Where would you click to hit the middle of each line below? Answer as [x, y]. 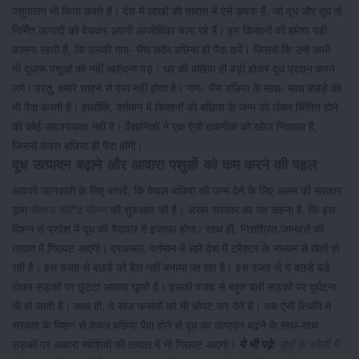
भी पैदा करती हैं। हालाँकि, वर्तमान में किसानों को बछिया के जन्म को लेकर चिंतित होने [175, 108]
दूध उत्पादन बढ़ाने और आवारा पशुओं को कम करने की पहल [164, 165]
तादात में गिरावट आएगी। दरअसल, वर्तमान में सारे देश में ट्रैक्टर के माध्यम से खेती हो [176, 249]
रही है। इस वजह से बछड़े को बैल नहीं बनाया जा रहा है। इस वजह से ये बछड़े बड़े [171, 268]
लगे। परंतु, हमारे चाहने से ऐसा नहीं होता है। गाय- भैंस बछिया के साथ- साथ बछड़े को [177, 89]
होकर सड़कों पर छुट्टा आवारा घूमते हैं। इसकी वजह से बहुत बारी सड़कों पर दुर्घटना [174, 287]
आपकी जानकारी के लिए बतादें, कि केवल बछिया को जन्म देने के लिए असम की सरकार [177, 191]
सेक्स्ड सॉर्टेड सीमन [69, 210]
